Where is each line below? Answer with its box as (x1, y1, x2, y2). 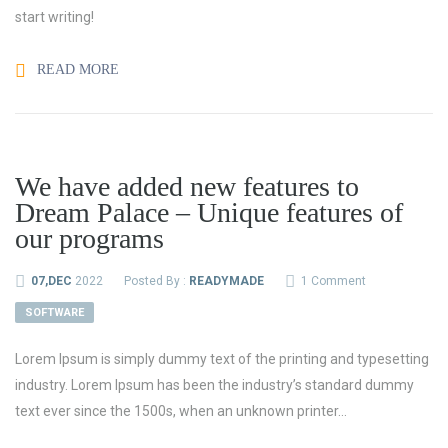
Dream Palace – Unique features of (15, 197, 403, 228)
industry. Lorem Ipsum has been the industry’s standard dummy (15, 377, 414, 393)
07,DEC (31, 274, 72, 288)
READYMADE (189, 274, 264, 288)
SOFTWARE (25, 306, 84, 319)
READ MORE (33, 62, 119, 77)
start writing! (15, 9, 94, 25)
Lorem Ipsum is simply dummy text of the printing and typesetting (15, 351, 429, 367)
